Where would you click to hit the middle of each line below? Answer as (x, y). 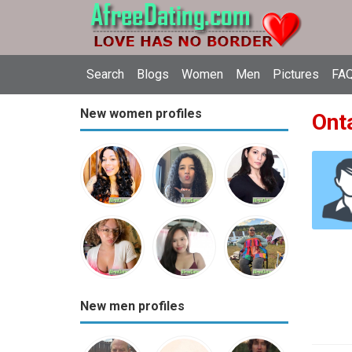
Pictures (296, 74)
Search (105, 74)
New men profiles (132, 306)
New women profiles (141, 114)
